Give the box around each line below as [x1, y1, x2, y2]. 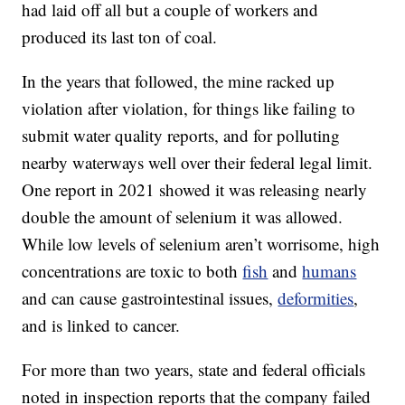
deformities [278, 286, 354, 309]
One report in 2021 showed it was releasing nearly [22, 177, 368, 201]
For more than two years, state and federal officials [22, 357, 366, 381]
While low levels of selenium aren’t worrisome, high [22, 231, 381, 255]
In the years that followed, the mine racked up [22, 69, 335, 92]
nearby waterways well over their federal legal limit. [22, 150, 373, 174]
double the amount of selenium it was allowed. [22, 204, 344, 228]
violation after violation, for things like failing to [22, 96, 356, 119]
